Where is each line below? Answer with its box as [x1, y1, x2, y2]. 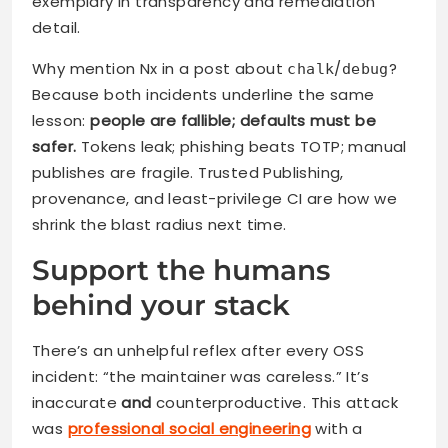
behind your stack [32, 287, 290, 322]
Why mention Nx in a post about [32, 57, 288, 79]
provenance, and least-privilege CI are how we [32, 187, 397, 209]
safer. [32, 135, 77, 157]
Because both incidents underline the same [32, 83, 375, 105]
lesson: [32, 109, 91, 131]
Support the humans [32, 252, 330, 287]
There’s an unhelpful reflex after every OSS [32, 339, 365, 361]
